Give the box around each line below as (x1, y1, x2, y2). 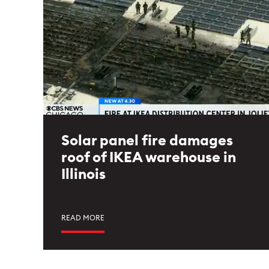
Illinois (61, 168, 106, 182)
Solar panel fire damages (61, 134, 233, 148)
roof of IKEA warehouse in (61, 151, 236, 165)
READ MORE (61, 214, 104, 222)
